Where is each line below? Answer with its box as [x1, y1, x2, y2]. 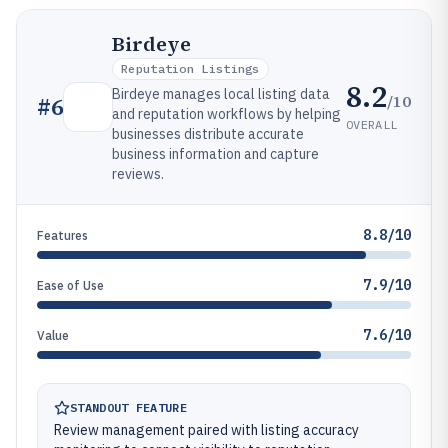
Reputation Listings [121, 61, 260, 76]
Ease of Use [37, 278, 104, 293]
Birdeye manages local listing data [112, 85, 330, 103]
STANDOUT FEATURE [70, 400, 187, 415]
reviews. [112, 165, 164, 183]
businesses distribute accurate [112, 125, 304, 143]
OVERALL [346, 116, 398, 132]
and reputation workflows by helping [112, 105, 341, 123]
